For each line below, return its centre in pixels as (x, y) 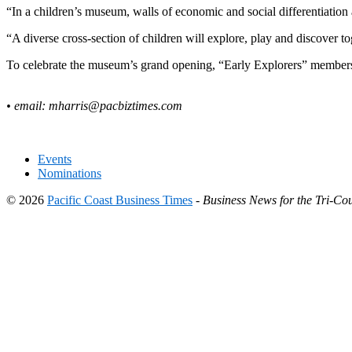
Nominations (70, 173)
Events (55, 159)
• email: (27, 105)
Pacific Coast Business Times (120, 200)
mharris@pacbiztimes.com (115, 105)
